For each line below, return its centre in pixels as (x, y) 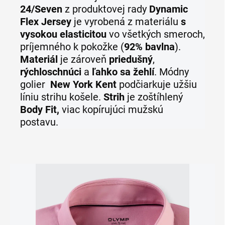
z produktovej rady (106, 9)
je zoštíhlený (154, 97)
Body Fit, (41, 109)
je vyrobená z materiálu (126, 22)
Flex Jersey (46, 22)
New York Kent (83, 84)
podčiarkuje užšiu (157, 84)
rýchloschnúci (51, 72)
